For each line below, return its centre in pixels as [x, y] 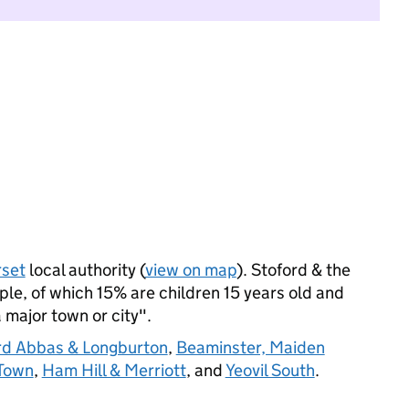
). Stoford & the [293, 270]
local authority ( [85, 270]
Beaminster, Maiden [250, 347]
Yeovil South [270, 370]
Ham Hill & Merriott [114, 370]
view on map [190, 270]
